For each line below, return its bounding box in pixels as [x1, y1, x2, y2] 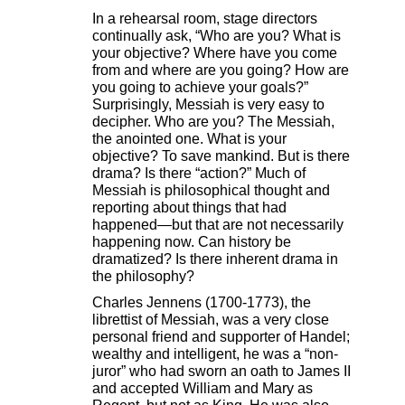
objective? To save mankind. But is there [92, 148, 350, 165]
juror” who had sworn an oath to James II [92, 363, 351, 380]
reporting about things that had [92, 200, 287, 216]
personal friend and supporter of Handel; [92, 329, 350, 345]
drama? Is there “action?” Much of [92, 165, 306, 182]
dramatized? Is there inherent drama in [92, 251, 338, 268]
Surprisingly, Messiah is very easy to [92, 97, 325, 113]
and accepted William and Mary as [92, 381, 313, 397]
